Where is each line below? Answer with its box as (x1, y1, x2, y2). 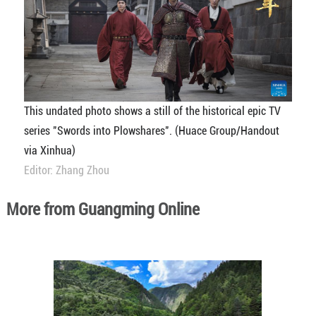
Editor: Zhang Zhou (23, 163, 109, 177)
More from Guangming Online (6, 199, 200, 219)
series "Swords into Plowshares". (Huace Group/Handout (23, 123, 279, 138)
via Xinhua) (23, 143, 75, 157)
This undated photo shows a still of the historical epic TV (23, 104, 281, 118)
